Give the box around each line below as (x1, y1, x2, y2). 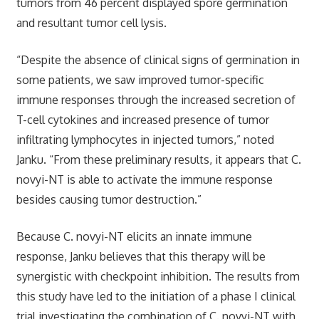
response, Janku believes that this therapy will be (16, 249, 266, 263)
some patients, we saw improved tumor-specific (16, 72, 264, 87)
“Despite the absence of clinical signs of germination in (16, 52, 300, 67)
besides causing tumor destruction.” (16, 192, 202, 206)
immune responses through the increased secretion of (16, 92, 296, 107)
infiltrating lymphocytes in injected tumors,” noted (16, 132, 274, 147)
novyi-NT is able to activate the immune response (16, 172, 273, 187)
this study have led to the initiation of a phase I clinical (16, 288, 296, 303)
